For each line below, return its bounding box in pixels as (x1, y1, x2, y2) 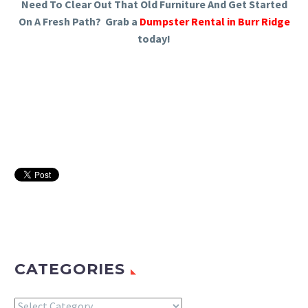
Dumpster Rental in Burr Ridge (139, 14, 290, 29)
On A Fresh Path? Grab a (18, 14, 140, 29)
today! (137, 32, 170, 46)
